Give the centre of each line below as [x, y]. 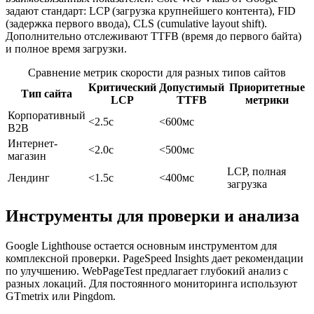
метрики [267, 100]
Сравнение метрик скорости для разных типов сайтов [157, 73]
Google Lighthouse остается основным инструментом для [141, 246]
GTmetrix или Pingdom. [61, 296]
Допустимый [192, 88]
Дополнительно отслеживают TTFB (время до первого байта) [153, 36]
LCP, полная [257, 172]
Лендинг [29, 178]
